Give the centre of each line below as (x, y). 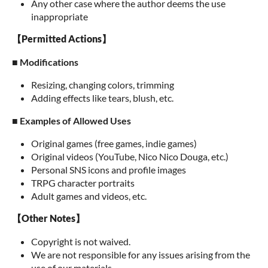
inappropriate (60, 16)
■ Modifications (45, 62)
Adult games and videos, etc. (89, 196)
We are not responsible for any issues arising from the (141, 255)
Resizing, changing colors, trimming (103, 85)
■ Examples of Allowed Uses (71, 121)
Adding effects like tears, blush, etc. (102, 98)
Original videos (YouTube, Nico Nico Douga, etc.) (130, 156)
